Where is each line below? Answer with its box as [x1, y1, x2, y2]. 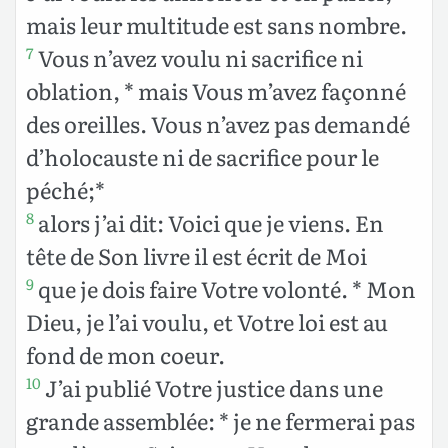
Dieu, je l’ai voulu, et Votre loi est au [26, 304, 388, 338]
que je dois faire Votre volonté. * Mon [34, 271, 416, 305]
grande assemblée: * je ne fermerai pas [26, 403, 415, 437]
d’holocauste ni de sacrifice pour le [26, 139, 379, 173]
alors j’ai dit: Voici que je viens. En [34, 205, 384, 239]
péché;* [26, 172, 105, 206]
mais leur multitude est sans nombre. [26, 7, 407, 41]
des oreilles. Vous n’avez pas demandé [26, 106, 410, 140]
